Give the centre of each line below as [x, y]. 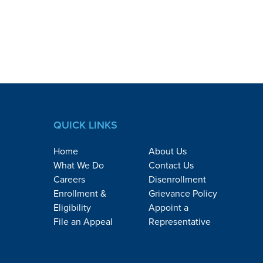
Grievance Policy [183, 193]
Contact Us [171, 165]
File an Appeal [83, 221]
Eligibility [72, 207]
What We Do [78, 165]
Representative [179, 221]
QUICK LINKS [85, 125]
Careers [69, 179]
